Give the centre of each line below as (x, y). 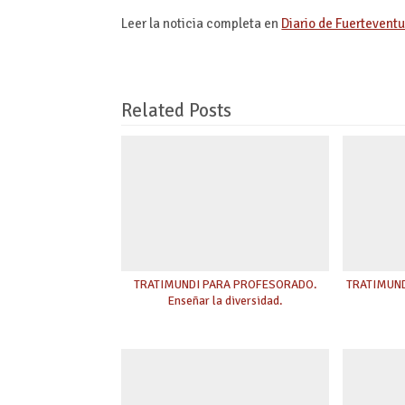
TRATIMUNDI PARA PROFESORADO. (225, 284)
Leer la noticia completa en (202, 24)
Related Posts (177, 111)
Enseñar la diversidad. (225, 300)
